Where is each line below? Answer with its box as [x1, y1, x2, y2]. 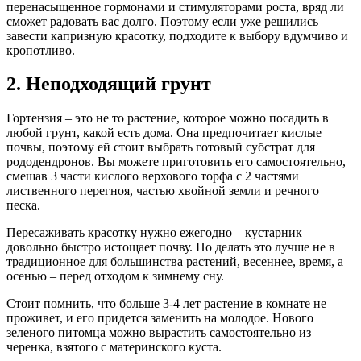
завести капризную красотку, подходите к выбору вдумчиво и [6, 28, 348, 43]
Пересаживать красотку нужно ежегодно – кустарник [6, 226, 302, 240]
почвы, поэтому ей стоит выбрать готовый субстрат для [6, 140, 315, 155]
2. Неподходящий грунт [6, 73, 211, 95]
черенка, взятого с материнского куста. [6, 340, 222, 355]
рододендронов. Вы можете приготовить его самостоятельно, [6, 155, 346, 169]
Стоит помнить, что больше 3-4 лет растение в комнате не [6, 297, 326, 311]
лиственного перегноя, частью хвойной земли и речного [6, 184, 319, 198]
